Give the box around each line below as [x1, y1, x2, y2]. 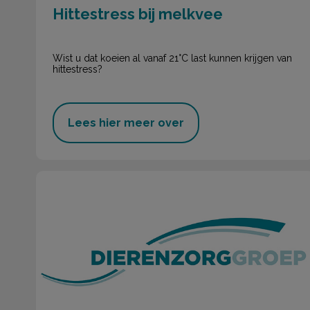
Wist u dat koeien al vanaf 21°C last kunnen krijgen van [53, 52, 292, 64]
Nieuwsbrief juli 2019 [36, 171, 140, 185]
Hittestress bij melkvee [53, 5, 223, 24]
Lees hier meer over [68, 116, 184, 130]
